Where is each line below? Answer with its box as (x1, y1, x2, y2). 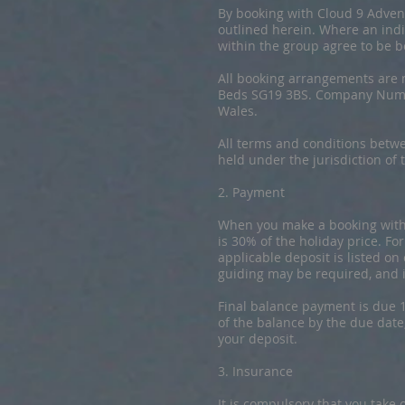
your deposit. (218, 330, 297, 347)
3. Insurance (218, 363, 293, 380)
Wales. (218, 102, 258, 119)
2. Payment (218, 184, 285, 201)
